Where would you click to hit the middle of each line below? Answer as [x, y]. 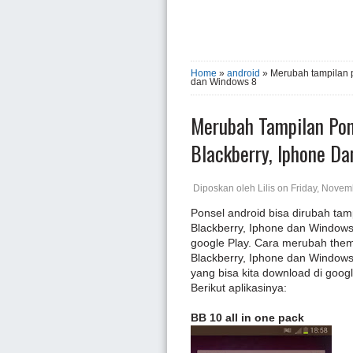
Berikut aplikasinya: [239, 288]
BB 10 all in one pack [247, 318]
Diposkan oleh [224, 188]
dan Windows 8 [224, 82]
